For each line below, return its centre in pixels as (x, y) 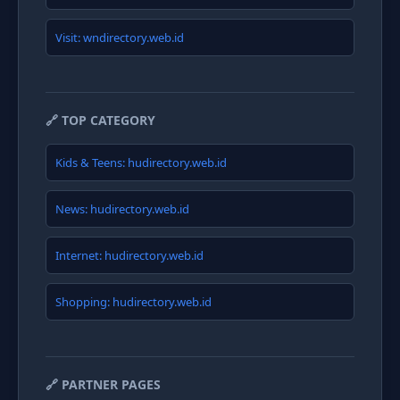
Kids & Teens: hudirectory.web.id (141, 162)
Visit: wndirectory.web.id (120, 37)
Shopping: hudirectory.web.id (133, 302)
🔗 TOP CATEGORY (100, 120)
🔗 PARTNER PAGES (103, 384)
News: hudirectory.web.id (122, 209)
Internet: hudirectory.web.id (129, 255)
